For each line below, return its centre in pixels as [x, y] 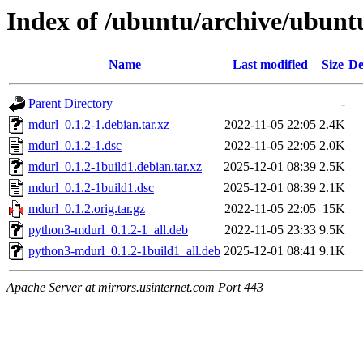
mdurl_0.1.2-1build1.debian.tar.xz [115, 167]
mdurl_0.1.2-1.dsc [75, 146]
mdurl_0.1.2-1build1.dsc [91, 188]
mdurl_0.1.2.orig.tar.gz [87, 209]
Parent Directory [70, 104]
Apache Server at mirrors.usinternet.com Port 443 [135, 288]
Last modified [270, 65]
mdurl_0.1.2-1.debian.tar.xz [99, 125]
